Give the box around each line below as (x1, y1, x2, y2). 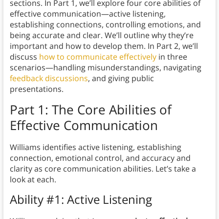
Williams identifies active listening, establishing (9, 142, 181, 153)
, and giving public (88, 73, 154, 84)
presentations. (9, 84, 64, 95)
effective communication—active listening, (9, 8, 166, 20)
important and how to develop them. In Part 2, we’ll (9, 41, 198, 52)
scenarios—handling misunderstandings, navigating (9, 62, 201, 73)
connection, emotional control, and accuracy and (9, 153, 191, 164)
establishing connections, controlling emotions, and (9, 19, 201, 30)
